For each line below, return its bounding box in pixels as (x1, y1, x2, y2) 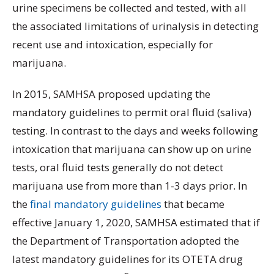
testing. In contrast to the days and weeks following (12, 124, 258, 138)
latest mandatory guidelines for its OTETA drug (12, 252, 243, 267)
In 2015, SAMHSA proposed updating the (12, 87, 210, 102)
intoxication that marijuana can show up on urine (12, 142, 251, 157)
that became (161, 197, 224, 212)
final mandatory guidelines (30, 197, 161, 212)
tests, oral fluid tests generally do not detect (12, 160, 223, 175)
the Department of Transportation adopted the (12, 234, 239, 248)
